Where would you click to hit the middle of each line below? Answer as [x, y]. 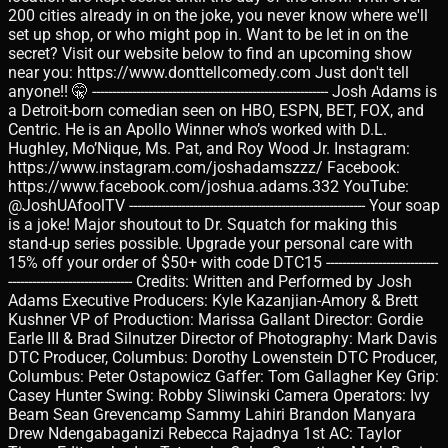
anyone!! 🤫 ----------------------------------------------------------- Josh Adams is [222, 91]
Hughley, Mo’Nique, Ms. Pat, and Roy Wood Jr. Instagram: [209, 148]
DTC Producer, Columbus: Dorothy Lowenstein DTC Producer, [222, 357]
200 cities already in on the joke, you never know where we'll [218, 15]
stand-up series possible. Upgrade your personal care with [210, 243]
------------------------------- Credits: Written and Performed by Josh [210, 281]
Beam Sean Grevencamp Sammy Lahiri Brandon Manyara [212, 414]
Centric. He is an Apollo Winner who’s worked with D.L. [197, 129]
